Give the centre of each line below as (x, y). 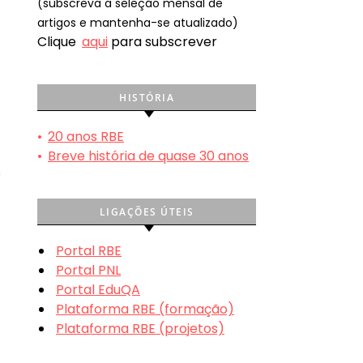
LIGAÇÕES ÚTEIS (147, 211)
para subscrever (162, 41)
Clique (58, 41)
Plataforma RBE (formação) (145, 309)
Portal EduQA (98, 289)
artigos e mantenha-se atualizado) (138, 22)
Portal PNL (88, 270)
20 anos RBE (86, 136)
